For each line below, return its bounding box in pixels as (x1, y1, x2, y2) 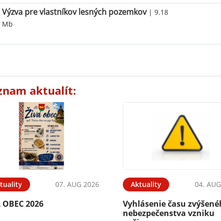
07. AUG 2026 (55, 179, 100, 189)
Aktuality (131, 179, 162, 189)
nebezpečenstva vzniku (123, 207, 215, 219)
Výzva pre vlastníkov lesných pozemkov (2, 6, 147, 17)
